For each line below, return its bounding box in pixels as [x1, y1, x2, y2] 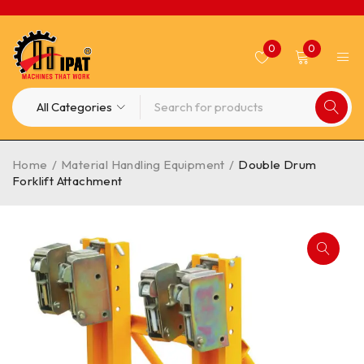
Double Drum [238, 157, 317, 172]
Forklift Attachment [12, 173, 123, 188]
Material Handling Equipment [61, 157, 225, 172]
